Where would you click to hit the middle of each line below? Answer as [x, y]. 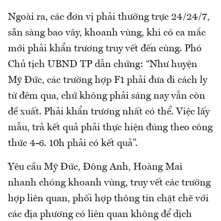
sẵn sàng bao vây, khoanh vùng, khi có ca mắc [107, 33]
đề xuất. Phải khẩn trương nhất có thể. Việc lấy [109, 112]
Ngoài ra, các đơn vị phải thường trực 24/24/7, [109, 18]
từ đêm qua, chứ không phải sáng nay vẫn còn [107, 96]
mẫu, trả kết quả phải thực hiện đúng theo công [110, 128]
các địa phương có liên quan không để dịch [100, 215]
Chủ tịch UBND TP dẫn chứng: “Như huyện [103, 65]
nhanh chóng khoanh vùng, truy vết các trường [109, 183]
